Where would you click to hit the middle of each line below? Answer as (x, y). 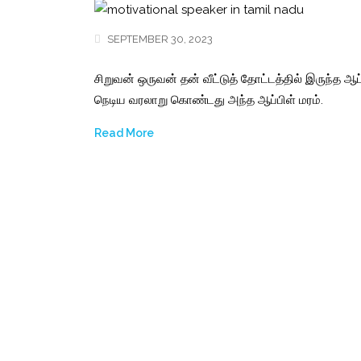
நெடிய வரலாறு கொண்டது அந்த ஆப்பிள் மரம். (209, 100)
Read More (124, 133)
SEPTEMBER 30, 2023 (159, 39)
